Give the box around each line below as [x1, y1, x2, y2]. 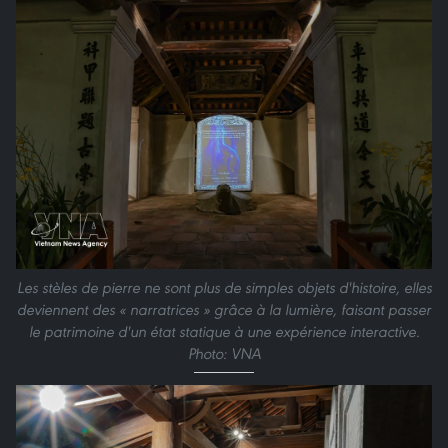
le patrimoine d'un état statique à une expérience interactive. [28, 322, 420, 342]
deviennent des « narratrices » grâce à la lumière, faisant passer [17, 300, 431, 320]
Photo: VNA [187, 344, 261, 364]
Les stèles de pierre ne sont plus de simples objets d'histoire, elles [16, 278, 432, 298]
